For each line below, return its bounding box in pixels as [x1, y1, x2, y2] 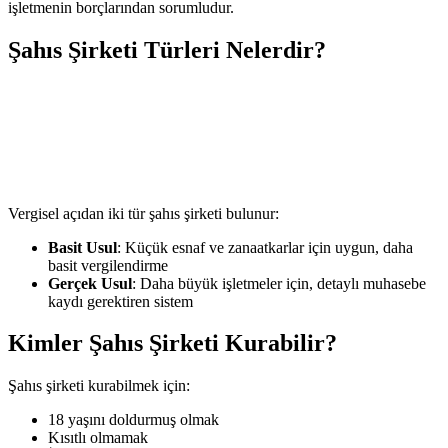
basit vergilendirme [48, 256, 168, 274]
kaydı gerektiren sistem [48, 292, 193, 310]
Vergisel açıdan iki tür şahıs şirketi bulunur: [8, 204, 279, 222]
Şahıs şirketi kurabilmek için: [8, 377, 190, 395]
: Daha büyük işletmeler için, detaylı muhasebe [132, 274, 426, 292]
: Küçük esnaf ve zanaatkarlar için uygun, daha [117, 238, 413, 256]
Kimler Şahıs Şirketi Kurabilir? [8, 330, 337, 357]
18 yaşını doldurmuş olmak [48, 411, 219, 429]
